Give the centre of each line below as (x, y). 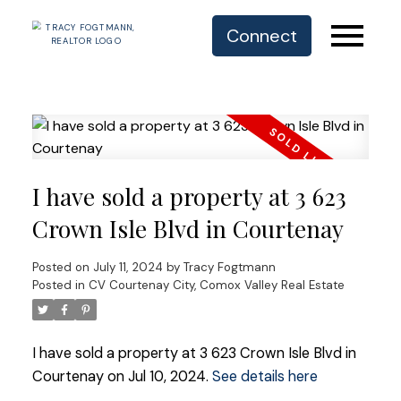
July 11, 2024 (128, 267)
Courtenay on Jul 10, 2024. (122, 376)
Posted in (58, 285)
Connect (262, 36)
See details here (264, 376)
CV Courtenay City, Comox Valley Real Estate (216, 285)
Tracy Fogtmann (229, 267)
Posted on (62, 267)
